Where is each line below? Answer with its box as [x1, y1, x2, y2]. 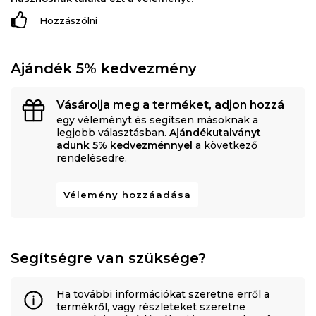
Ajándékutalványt [169, 126, 261, 139]
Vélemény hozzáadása [63, 188, 191, 200]
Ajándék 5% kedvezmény [11, 59, 197, 77]
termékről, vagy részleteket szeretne [56, 300, 245, 313]
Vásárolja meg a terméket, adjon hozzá [56, 97, 284, 111]
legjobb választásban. [56, 126, 169, 139]
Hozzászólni [39, 14, 97, 26]
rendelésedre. [56, 151, 127, 164]
